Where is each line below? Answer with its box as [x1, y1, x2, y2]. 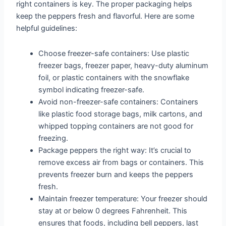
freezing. [38, 133, 69, 143]
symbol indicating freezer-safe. [38, 85, 145, 94]
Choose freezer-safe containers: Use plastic [38, 48, 190, 58]
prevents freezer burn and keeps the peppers [38, 169, 194, 179]
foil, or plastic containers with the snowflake [38, 73, 190, 82]
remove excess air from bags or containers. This [38, 157, 204, 167]
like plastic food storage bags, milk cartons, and [38, 109, 203, 119]
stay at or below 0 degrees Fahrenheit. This [38, 206, 188, 215]
